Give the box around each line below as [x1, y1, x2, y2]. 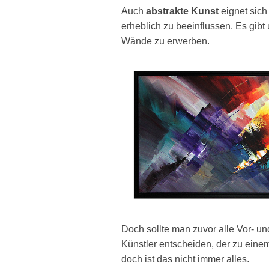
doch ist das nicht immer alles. [121, 253, 249, 264]
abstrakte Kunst [146, 6, 219, 17]
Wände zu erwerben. [121, 36, 210, 47]
